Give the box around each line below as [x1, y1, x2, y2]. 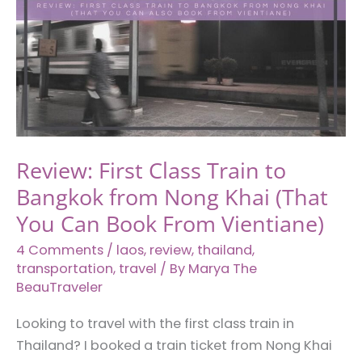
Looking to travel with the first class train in [16, 314, 294, 334]
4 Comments [16, 241, 103, 260]
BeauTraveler [16, 278, 103, 297]
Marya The [188, 259, 257, 279]
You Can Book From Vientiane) [16, 208, 324, 239]
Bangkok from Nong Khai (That [16, 182, 328, 213]
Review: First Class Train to [16, 155, 286, 186]
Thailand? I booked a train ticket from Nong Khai [16, 336, 332, 356]
